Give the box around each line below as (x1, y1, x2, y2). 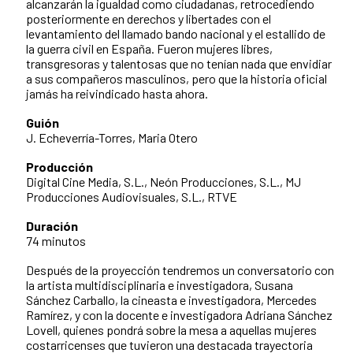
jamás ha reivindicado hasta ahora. (26, 85, 210, 101)
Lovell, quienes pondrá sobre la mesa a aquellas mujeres (26, 321, 317, 337)
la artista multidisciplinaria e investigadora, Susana (26, 277, 293, 292)
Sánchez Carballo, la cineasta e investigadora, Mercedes (26, 292, 317, 307)
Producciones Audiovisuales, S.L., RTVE (26, 188, 240, 204)
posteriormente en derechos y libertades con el (26, 10, 271, 26)
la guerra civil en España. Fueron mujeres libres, (26, 40, 273, 56)
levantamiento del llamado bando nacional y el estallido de (26, 25, 325, 41)
